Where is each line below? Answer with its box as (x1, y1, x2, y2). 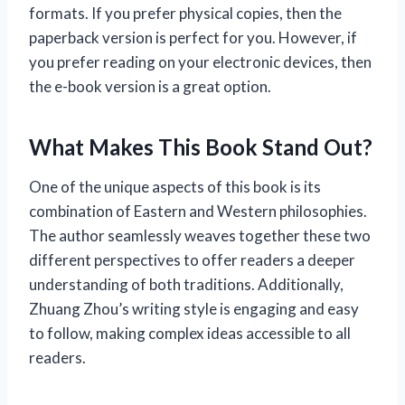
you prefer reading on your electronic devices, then (29, 52, 372, 71)
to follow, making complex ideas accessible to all (29, 323, 351, 343)
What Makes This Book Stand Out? (29, 133, 372, 160)
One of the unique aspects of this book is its (29, 176, 321, 196)
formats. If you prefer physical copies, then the (29, 3, 342, 23)
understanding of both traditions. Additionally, (29, 274, 344, 294)
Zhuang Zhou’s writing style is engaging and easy (29, 298, 359, 318)
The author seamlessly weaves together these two (29, 225, 371, 245)
